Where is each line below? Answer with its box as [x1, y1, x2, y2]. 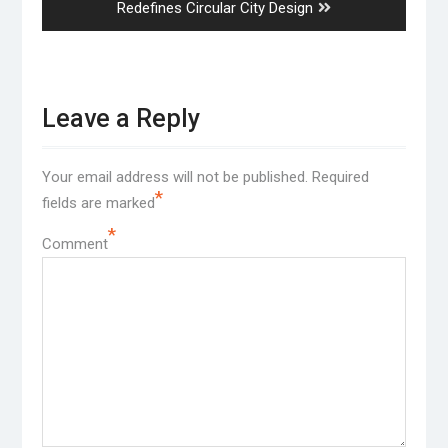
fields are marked [41, 194, 155, 213]
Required [311, 168, 369, 187]
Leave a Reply [41, 104, 200, 134]
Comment [41, 235, 108, 254]
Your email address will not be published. [41, 168, 308, 187]
